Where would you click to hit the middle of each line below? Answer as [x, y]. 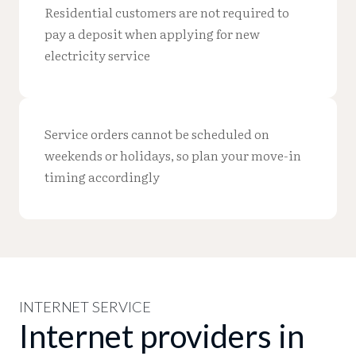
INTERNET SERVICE [85, 306]
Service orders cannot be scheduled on [157, 133]
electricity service [97, 54]
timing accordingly [102, 176]
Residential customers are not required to [167, 12]
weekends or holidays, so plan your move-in [173, 155]
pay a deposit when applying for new [152, 33]
